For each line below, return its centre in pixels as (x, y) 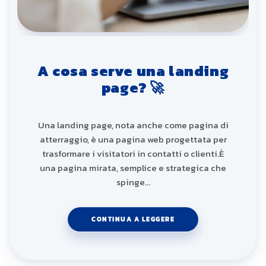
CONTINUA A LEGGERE (133, 219)
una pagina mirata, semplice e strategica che (133, 167)
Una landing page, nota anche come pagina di (133, 125)
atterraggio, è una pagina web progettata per (133, 139)
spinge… (133, 182)
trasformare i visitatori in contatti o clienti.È (133, 153)
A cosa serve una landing (133, 71)
